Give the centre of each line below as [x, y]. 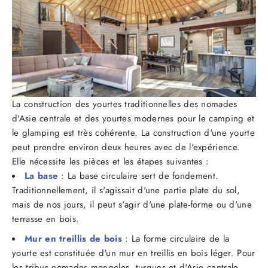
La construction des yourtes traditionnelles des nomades [125, 104]
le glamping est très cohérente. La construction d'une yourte [133, 133]
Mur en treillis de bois [73, 238]
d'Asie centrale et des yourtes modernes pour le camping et [133, 118]
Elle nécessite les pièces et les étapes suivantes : [111, 161]
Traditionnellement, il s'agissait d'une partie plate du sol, [126, 190]
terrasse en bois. [46, 219]
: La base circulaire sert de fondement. [138, 176]
